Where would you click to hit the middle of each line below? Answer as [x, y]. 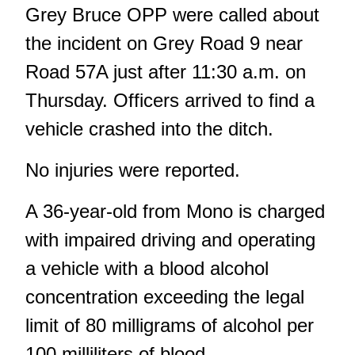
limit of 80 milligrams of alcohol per [170, 325]
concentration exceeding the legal [165, 296]
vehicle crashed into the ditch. [149, 128]
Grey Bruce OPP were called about [172, 14]
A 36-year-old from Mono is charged [175, 211]
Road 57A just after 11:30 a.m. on [166, 71]
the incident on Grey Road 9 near [164, 43]
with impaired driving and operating [170, 239]
